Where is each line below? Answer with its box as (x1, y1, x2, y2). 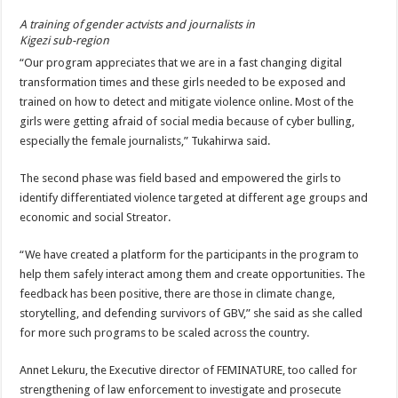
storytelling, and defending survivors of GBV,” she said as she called (20, 306, 363, 320)
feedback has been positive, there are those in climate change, (20, 287, 336, 300)
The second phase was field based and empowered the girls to (20, 171, 342, 185)
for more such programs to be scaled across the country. (20, 326, 310, 339)
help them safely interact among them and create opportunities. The (20, 267, 366, 281)
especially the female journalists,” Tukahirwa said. (20, 134, 271, 147)
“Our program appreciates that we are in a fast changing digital (20, 56, 343, 69)
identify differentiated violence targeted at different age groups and (20, 191, 369, 204)
